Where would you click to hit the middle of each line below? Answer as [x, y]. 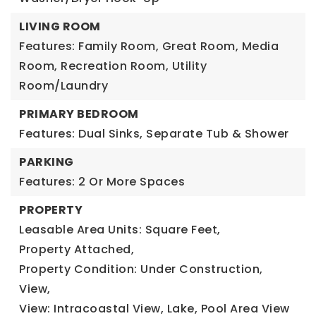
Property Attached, [77, 249]
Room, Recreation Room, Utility [113, 66]
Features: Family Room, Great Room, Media [149, 46]
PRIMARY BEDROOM [79, 114]
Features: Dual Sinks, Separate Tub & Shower [154, 134]
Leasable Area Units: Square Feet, [120, 230]
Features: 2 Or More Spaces [102, 182]
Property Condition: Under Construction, [141, 269]
